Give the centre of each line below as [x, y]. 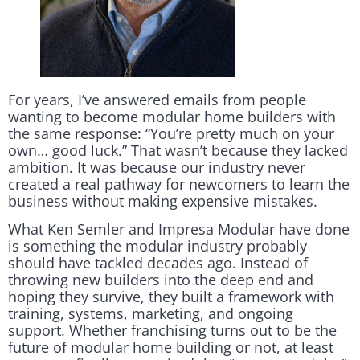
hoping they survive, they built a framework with [171, 297]
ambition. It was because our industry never [157, 167]
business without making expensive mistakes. [163, 200]
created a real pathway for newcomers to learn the [179, 184]
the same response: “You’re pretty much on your [171, 133]
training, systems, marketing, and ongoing [151, 314]
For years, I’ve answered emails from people [157, 99]
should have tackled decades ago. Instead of [158, 263]
